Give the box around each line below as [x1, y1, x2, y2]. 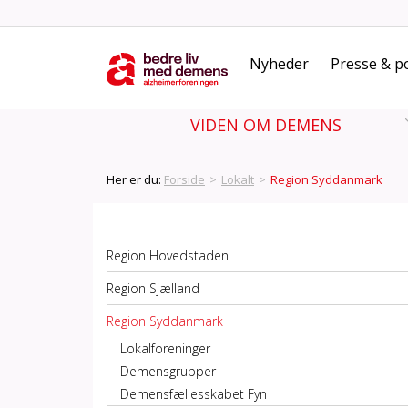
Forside [164, 171, 205, 188]
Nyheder [250, 54, 309, 74]
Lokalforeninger [120, 340, 210, 357]
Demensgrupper [120, 362, 216, 380]
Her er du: [107, 171, 164, 188]
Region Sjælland [107, 280, 199, 297]
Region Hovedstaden [107, 247, 229, 264]
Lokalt [221, 171, 254, 188]
